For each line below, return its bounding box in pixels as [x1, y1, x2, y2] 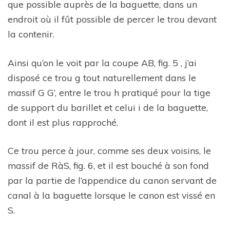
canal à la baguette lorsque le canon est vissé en [8, 189, 215, 201]
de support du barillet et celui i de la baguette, [8, 101, 208, 113]
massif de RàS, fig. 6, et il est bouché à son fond [8, 160, 209, 171]
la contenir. [8, 28, 54, 40]
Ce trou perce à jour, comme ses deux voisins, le [8, 145, 211, 157]
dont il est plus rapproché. [8, 116, 118, 128]
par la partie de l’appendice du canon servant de [8, 175, 217, 186]
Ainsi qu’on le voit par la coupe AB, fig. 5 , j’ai [8, 56, 197, 68]
